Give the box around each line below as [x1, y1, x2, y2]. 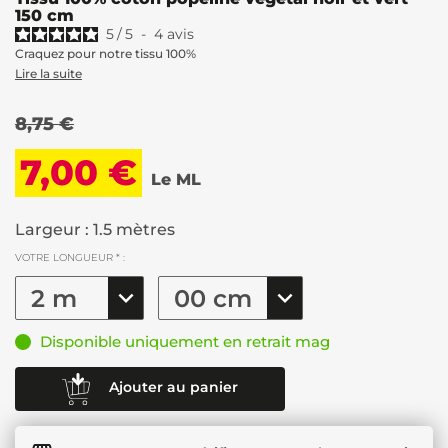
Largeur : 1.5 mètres [15, 219, 175, 239]
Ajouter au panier [109, 378, 238, 397]
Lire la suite [15, 65, 82, 81]
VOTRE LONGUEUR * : [15, 250, 125, 264]
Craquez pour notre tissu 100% [15, 45, 196, 61]
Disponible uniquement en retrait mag [40, 331, 330, 351]
